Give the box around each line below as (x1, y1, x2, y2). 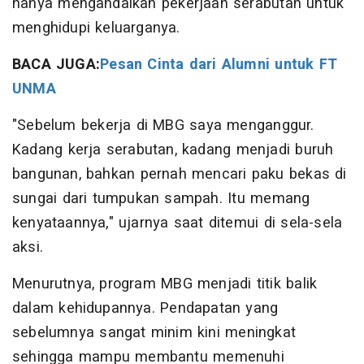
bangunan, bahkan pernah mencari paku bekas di (12, 163, 347, 186)
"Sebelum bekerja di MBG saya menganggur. (12, 115, 314, 137)
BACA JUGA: (12, 54, 101, 76)
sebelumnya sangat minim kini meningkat (12, 322, 297, 344)
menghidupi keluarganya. (12, 17, 180, 40)
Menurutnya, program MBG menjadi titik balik (12, 273, 318, 296)
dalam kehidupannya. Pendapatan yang (12, 297, 279, 320)
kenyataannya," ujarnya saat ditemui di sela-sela (12, 212, 343, 235)
